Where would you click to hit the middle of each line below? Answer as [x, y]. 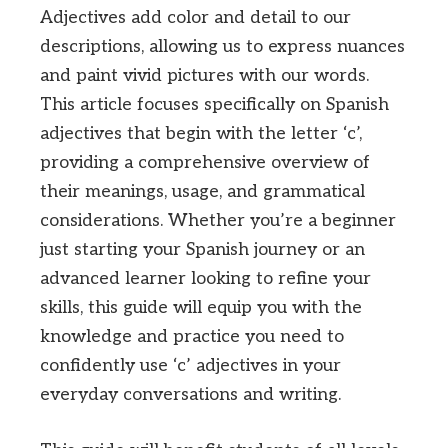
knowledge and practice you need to [192, 336]
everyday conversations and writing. [190, 394]
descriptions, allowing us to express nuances [222, 46]
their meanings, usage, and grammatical [202, 191]
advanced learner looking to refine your [205, 278]
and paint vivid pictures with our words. [204, 75]
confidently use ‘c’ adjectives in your [190, 365]
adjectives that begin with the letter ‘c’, [201, 133]
